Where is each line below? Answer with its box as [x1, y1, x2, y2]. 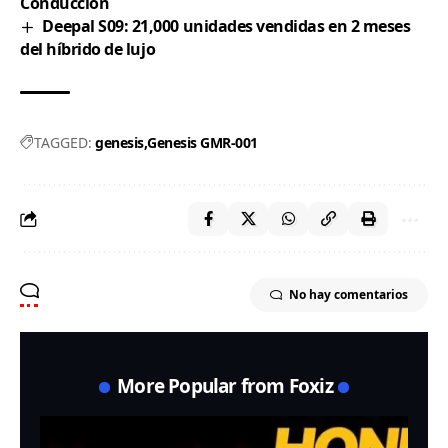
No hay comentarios [289, 286, 408, 304]
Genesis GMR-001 [147, 133, 258, 153]
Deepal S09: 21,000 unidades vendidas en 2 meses [42, 15, 411, 38]
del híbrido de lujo [20, 38, 156, 61]
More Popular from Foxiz [117, 373, 333, 400]
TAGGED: [34, 133, 92, 153]
